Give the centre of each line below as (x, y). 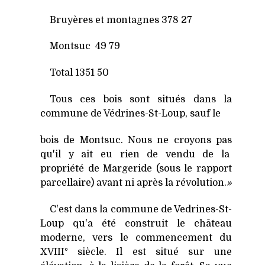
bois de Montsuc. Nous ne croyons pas (136, 140)
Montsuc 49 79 (85, 46)
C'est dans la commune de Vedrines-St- (141, 209)
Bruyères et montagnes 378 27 (121, 20)
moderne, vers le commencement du (136, 237)
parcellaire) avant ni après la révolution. (133, 182)
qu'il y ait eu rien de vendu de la (136, 154)
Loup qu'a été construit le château (136, 223)
